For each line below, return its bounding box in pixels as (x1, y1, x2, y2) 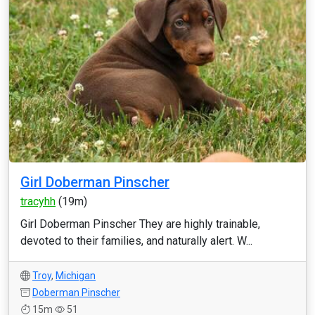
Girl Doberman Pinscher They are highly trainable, (20, 217, 260, 231)
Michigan (56, 270, 96, 281)
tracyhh (20, 195, 56, 208)
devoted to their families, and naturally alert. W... (20, 234, 252, 247)
